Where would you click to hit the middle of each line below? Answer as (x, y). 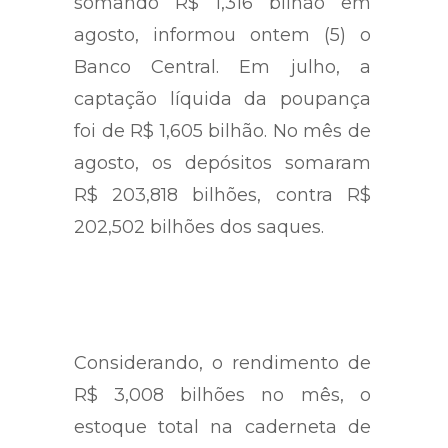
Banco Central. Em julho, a (222, 66)
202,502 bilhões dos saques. (199, 226)
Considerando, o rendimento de (222, 362)
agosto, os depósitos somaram (222, 162)
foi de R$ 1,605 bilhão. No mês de (222, 130)
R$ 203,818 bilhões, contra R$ (222, 194)
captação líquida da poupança (222, 98)
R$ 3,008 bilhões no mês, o (222, 394)
